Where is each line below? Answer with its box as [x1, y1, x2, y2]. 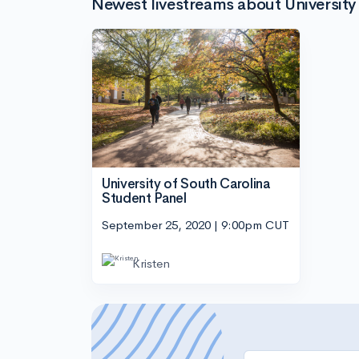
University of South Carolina [102, 175, 270, 192]
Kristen [132, 256, 170, 272]
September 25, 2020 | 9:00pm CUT [102, 217, 289, 233]
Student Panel [102, 189, 187, 207]
